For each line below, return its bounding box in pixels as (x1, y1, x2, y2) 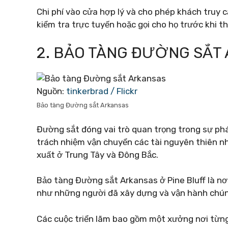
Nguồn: (37, 86, 66, 96)
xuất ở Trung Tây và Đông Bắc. (37, 149, 158, 160)
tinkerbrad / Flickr (66, 86, 137, 96)
